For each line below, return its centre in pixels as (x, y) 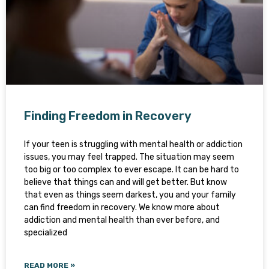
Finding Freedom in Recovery (108, 116)
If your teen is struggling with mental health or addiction (133, 144)
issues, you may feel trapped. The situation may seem (129, 157)
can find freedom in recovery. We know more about (122, 207)
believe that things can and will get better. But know (125, 182)
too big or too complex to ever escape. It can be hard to (131, 170)
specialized (46, 233)
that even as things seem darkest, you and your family (130, 195)
